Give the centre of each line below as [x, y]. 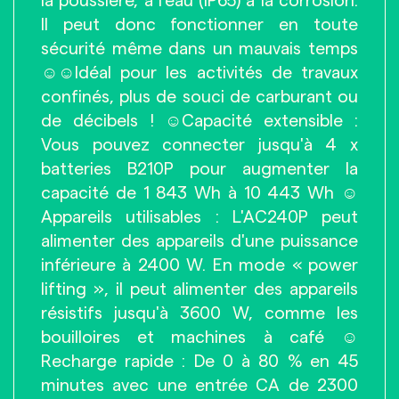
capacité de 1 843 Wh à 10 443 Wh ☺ [199, 193]
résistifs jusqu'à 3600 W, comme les [199, 313]
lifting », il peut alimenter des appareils [199, 289]
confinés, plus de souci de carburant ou [199, 97]
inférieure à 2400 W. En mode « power [199, 265]
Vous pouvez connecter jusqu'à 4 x [199, 145]
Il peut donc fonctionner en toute [199, 25]
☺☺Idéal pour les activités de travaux [199, 73]
